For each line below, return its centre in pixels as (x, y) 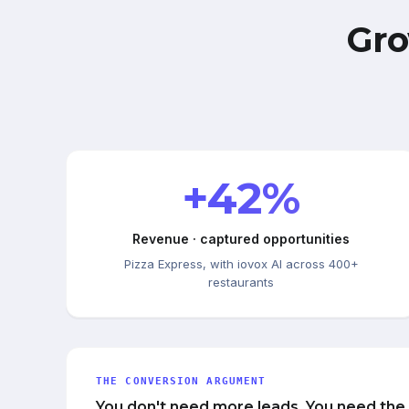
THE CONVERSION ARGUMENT (181, 381)
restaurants (241, 282)
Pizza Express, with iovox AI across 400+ (241, 263)
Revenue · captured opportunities (241, 238)
